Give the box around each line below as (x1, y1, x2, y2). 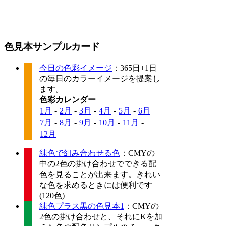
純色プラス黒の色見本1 (39, 202, 124, 211)
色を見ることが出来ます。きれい (39, 170, 160, 179)
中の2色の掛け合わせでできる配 (39, 159, 156, 168)
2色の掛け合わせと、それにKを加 (39, 212, 162, 221)
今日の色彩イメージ (39, 64, 112, 73)
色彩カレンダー (39, 95, 96, 104)
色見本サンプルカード (4, 41, 100, 52)
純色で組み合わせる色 (39, 149, 120, 158)
